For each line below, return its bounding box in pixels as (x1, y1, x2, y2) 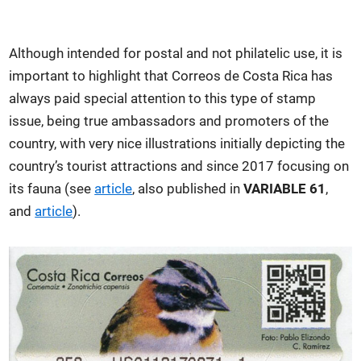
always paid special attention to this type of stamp (9, 89, 317, 106)
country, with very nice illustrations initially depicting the (9, 135, 346, 151)
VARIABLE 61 (243, 180, 326, 197)
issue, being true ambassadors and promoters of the (9, 112, 330, 129)
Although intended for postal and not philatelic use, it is (9, 44, 343, 61)
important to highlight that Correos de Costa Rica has (9, 67, 334, 84)
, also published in (132, 180, 244, 197)
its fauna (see (9, 180, 95, 197)
